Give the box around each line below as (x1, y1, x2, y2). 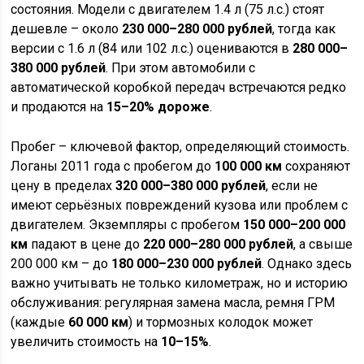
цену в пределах (11, 178, 116, 193)
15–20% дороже (106, 99, 210, 115)
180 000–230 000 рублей (111, 256, 262, 271)
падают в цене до (28, 236, 144, 252)
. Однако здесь (262, 256, 353, 271)
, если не (266, 178, 318, 193)
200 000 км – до (11, 256, 112, 271)
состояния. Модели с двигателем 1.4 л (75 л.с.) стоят (11, 2, 325, 17)
